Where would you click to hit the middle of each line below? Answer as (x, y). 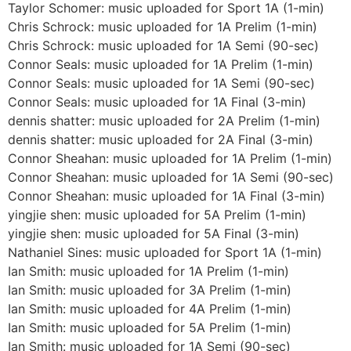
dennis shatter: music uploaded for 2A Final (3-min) (161, 139)
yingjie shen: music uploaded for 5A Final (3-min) (154, 233)
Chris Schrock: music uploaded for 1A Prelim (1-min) (163, 26)
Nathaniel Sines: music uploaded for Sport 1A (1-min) (165, 252)
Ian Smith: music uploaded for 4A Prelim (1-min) (150, 308)
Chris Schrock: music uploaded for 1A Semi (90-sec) (163, 45)
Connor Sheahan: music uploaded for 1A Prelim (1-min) (170, 158)
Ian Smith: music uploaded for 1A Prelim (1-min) (148, 271)
